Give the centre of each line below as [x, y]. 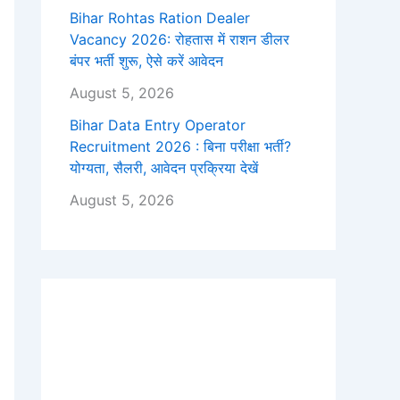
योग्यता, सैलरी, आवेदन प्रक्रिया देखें [164, 168]
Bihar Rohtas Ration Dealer [160, 18]
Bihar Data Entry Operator [158, 125]
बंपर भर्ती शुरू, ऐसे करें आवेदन [146, 61]
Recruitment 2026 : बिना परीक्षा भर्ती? [180, 147]
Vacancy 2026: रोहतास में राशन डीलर [179, 40]
